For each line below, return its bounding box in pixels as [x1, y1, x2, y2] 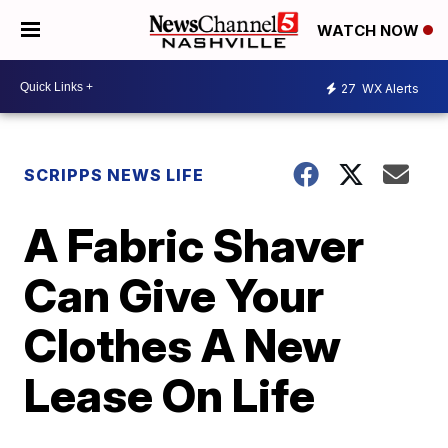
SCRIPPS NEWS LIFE [24, 165, 205, 185]
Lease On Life [24, 367, 316, 423]
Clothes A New [24, 317, 342, 373]
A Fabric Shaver [24, 217, 365, 273]
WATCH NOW [317, 21, 423, 41]
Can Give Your [24, 267, 325, 323]
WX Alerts [359, 80, 419, 96]
